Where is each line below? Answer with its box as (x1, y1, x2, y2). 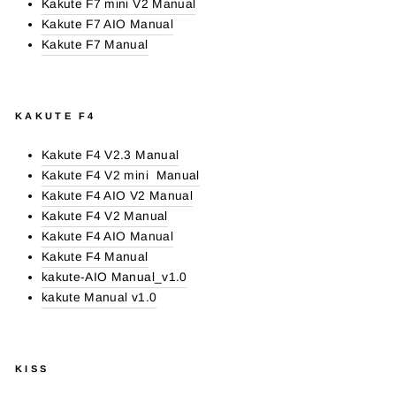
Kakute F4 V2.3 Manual (42, 148, 179, 162)
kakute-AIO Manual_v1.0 (42, 270, 187, 284)
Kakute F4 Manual (42, 250, 148, 263)
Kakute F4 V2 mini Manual (42, 169, 200, 182)
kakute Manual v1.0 (42, 291, 157, 304)
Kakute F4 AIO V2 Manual (42, 189, 193, 202)
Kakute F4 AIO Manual (42, 230, 173, 243)
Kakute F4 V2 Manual (42, 209, 168, 223)
